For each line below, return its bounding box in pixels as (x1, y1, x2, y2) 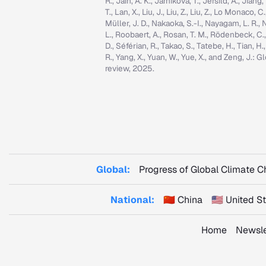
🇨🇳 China (163, 194, 202, 206)
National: (110, 194, 154, 206)
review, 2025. (105, 63, 154, 74)
